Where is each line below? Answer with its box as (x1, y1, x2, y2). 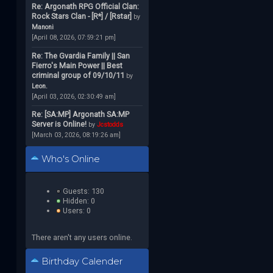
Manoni (31, 23, 54, 32)
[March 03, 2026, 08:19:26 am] (31, 131, 121, 140)
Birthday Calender (38, 256, 122, 268)
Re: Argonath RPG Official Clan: (31, 2, 139, 12)
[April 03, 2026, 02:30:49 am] (31, 92, 116, 101)
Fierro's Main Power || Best (31, 60, 122, 70)
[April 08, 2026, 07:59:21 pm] (31, 34, 116, 42)
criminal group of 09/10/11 (31, 70, 124, 80)
